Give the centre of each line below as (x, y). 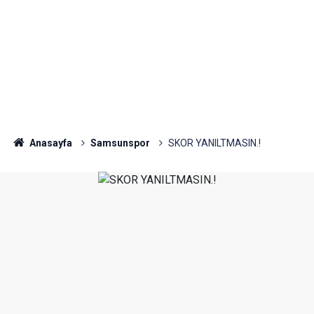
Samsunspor (120, 143)
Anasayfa (49, 143)
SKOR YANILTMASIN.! (214, 143)
